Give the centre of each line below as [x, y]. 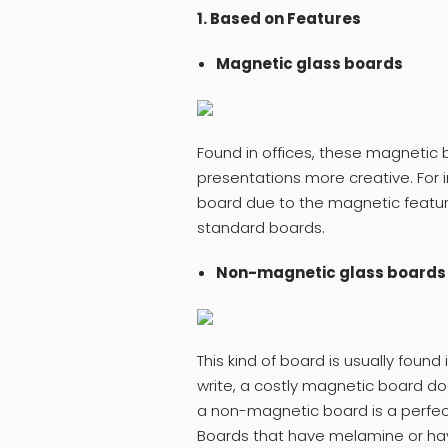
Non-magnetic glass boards [330, 272]
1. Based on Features [279, 18]
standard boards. [261, 227]
